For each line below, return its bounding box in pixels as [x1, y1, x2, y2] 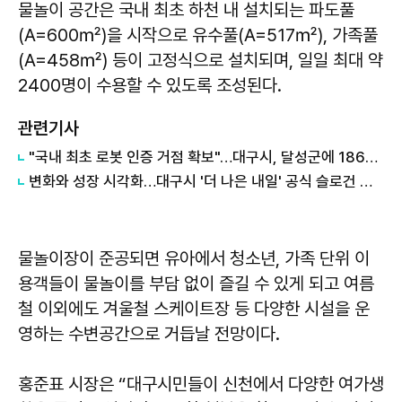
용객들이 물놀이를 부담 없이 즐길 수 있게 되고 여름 [18, 273, 374, 295]
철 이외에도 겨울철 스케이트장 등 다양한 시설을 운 [18, 298, 370, 320]
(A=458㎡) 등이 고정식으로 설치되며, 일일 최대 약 [18, 49, 383, 72]
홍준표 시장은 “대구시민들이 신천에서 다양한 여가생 [18, 373, 384, 396]
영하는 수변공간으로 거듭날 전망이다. [18, 323, 280, 345]
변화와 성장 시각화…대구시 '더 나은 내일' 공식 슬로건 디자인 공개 [360, 172, 372, 191]
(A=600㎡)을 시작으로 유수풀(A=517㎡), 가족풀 [18, 24, 378, 47]
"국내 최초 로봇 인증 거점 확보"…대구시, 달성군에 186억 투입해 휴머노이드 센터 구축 [365, 148, 378, 167]
